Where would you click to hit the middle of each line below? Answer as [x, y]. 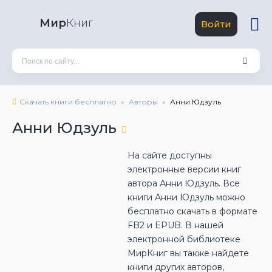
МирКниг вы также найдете [188, 253]
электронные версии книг [184, 169]
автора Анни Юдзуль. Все [184, 183]
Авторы [143, 102]
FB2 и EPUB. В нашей [175, 225]
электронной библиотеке [184, 239]
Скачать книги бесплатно [68, 102]
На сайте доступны [170, 155]
